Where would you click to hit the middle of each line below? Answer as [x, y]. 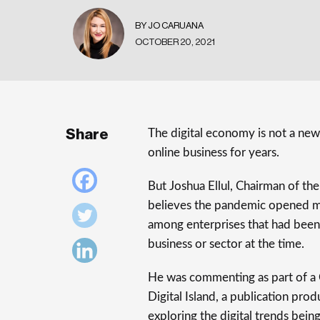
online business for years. [214, 152]
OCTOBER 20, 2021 [175, 41]
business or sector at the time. [226, 244]
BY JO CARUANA [169, 25]
